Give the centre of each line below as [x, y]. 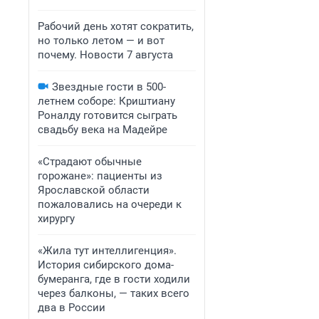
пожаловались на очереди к [110, 204]
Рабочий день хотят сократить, [116, 26]
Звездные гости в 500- [109, 87]
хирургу [56, 219]
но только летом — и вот [101, 41]
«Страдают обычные [90, 162]
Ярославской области [94, 190]
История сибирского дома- [106, 265]
